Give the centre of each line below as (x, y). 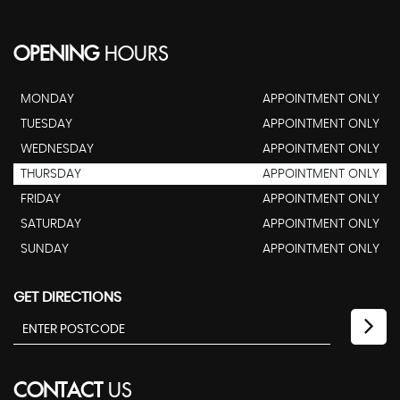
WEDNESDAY (57, 150)
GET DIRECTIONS (67, 298)
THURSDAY (51, 175)
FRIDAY (41, 200)
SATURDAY (51, 225)
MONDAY (47, 100)
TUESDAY (46, 125)
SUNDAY (45, 250)
